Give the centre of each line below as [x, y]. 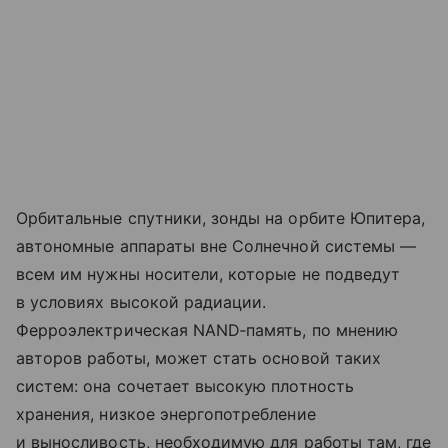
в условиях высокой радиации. [141, 301]
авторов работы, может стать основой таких [198, 357]
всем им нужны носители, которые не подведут [208, 273]
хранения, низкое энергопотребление [166, 413]
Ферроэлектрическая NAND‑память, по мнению [207, 329]
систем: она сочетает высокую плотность [185, 385]
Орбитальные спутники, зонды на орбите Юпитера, [221, 217]
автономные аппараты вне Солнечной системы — [216, 245]
